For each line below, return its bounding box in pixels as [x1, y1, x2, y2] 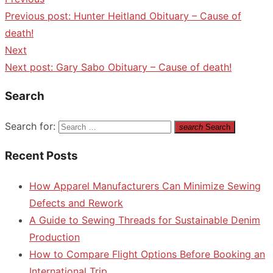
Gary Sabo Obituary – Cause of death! [56, 60, 232, 73]
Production [29, 230, 80, 243]
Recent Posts [5, 148, 78, 163]
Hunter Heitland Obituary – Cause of [74, 9, 241, 22]
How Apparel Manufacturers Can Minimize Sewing [29, 179, 261, 192]
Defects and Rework [29, 196, 123, 209]
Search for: [5, 120, 55, 133]
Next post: [5, 60, 53, 73]
